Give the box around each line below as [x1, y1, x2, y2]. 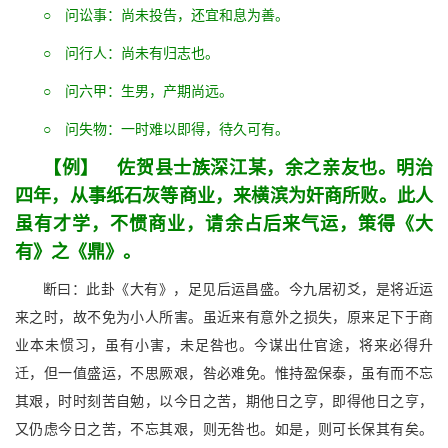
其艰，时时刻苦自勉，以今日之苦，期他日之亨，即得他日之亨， [15, 394, 433, 409]
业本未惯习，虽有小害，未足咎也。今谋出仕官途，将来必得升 [15, 338, 433, 353]
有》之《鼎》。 [15, 242, 141, 262]
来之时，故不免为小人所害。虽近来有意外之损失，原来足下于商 [15, 310, 433, 325]
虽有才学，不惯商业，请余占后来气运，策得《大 [15, 214, 433, 234]
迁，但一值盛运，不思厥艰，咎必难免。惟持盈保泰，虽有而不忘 [15, 366, 433, 381]
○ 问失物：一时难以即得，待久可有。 [43, 122, 289, 137]
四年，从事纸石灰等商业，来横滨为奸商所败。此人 [15, 186, 433, 206]
